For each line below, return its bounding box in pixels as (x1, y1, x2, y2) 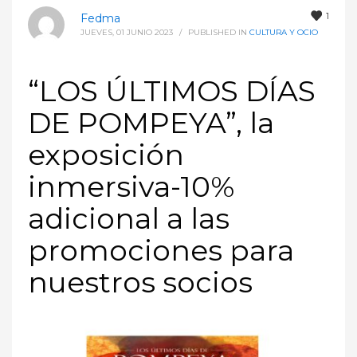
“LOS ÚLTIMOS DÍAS (28, 73, 316, 108)
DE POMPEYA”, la (28, 104, 274, 140)
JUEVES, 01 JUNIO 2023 (80, 26, 173, 37)
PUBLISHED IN (188, 26, 249, 37)
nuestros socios (28, 264, 253, 300)
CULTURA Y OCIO (249, 26, 318, 37)
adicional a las (28, 200, 229, 236)
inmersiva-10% (28, 168, 234, 204)
